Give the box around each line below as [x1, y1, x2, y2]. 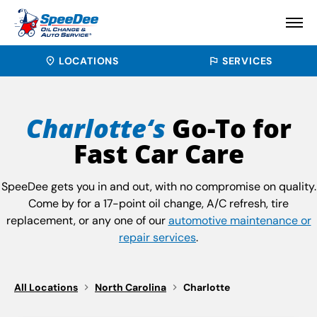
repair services [119, 230, 196, 245]
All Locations [14, 281, 78, 294]
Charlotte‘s [25, 111, 166, 146]
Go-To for [165, 111, 292, 146]
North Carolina [95, 281, 166, 294]
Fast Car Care [73, 137, 244, 171]
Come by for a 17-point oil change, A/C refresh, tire [28, 196, 289, 211]
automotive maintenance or [168, 213, 311, 228]
